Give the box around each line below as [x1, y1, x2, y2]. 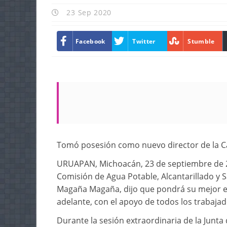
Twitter [132, 36, 156, 46]
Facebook [75, 36, 105, 46]
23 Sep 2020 [64, 8, 112, 17]
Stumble [187, 36, 215, 46]
